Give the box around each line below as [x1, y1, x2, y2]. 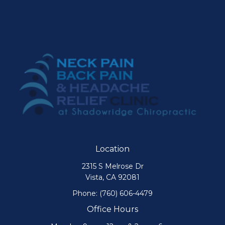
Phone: [72, 188, 99, 198]
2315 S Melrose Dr [81, 161, 144, 171]
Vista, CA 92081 [85, 172, 140, 182]
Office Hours [87, 204, 138, 214]
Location [95, 144, 130, 154]
